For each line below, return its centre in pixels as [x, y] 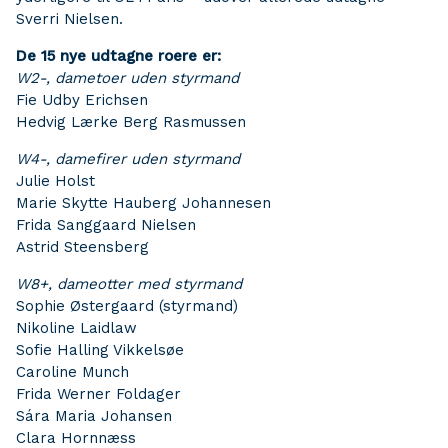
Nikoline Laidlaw [76, 328]
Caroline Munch [72, 372]
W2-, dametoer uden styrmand [127, 78]
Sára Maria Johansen [94, 416]
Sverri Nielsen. [69, 19]
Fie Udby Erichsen [82, 100]
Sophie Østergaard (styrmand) [127, 306]
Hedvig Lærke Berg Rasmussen [131, 122]
